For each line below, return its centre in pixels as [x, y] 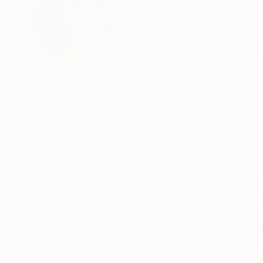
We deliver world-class [102, 212]
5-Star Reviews [102, 198]
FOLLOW [240, 45]
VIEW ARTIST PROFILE [164, 45]
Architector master [78, 68]
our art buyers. [102, 240]
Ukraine [135, 31]
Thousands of [100, 184]
